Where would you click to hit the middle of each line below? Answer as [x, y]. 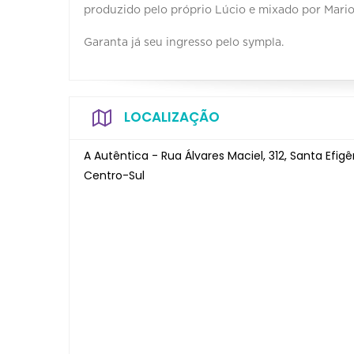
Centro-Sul [114, 175]
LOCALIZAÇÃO [172, 117]
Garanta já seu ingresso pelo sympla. [184, 42]
